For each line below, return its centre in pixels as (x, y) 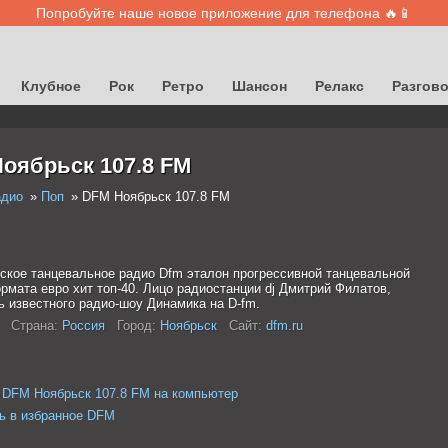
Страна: (34, 325)
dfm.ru (284, 325)
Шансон (259, 86)
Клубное (51, 86)
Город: (136, 325)
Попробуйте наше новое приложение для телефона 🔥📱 (224, 13)
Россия (83, 325)
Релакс (339, 86)
